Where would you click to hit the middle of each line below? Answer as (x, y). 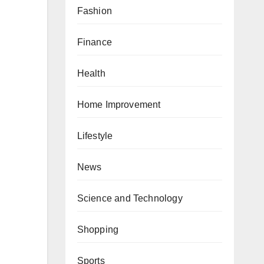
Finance (94, 42)
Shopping (98, 229)
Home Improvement (119, 104)
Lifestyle (95, 136)
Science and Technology (130, 198)
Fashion (94, 11)
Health (91, 73)
